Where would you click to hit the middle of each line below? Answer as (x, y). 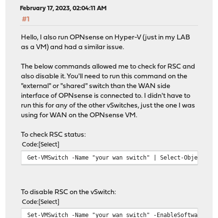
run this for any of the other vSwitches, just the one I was (108, 106)
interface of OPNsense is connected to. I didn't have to (106, 96)
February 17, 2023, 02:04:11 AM (64, 9)
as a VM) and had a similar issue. (73, 47)
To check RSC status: (54, 135)
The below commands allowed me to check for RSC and (108, 67)
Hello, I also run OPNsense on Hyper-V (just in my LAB (106, 37)
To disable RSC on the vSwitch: (69, 192)
